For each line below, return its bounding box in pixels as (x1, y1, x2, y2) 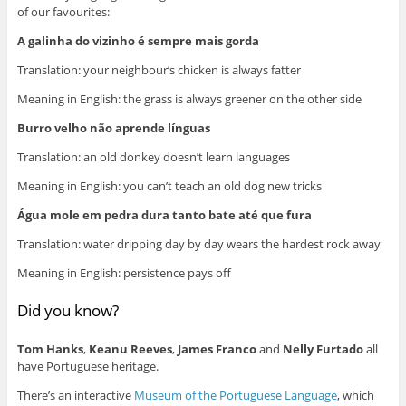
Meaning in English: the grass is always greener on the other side (16, 91, 362, 108)
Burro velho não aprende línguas (16, 120, 210, 137)
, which (336, 386, 374, 403)
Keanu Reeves (88, 340, 172, 357)
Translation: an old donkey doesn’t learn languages (16, 149, 290, 166)
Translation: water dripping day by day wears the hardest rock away (16, 236, 381, 253)
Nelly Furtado (282, 340, 363, 357)
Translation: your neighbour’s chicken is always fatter (16, 62, 301, 79)
